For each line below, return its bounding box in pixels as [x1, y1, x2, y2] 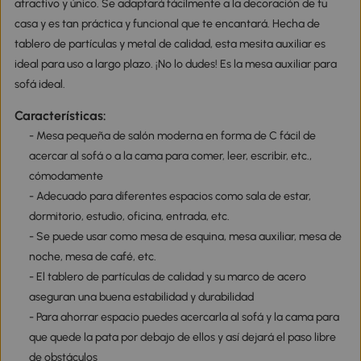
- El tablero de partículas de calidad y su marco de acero [28, 270, 306, 284]
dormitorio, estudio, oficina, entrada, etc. [28, 210, 230, 224]
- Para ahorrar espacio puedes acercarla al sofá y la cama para [28, 310, 339, 325]
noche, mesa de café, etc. [28, 250, 156, 264]
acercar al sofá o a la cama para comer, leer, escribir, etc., [28, 149, 312, 164]
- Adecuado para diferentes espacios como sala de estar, [28, 189, 311, 204]
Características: [14, 108, 106, 124]
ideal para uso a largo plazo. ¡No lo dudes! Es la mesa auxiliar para [14, 56, 337, 71]
